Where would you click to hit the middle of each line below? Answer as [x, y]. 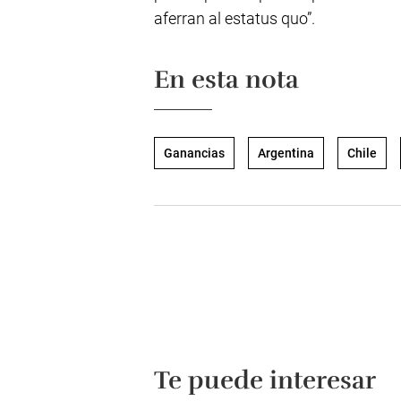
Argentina [286, 153]
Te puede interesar [265, 380]
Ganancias [194, 153]
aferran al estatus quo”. [235, 18]
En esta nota [226, 80]
